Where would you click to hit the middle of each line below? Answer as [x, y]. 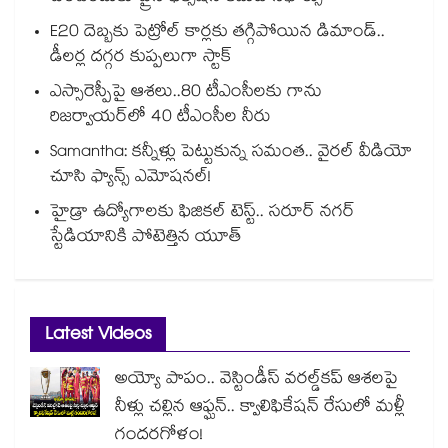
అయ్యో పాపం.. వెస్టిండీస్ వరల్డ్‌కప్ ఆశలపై [256, 381]
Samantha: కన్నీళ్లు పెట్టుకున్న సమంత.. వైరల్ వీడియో [231, 154]
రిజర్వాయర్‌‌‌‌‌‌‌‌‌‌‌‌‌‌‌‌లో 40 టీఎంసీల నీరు [163, 119]
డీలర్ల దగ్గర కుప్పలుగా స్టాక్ [141, 59]
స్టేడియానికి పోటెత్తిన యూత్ [146, 239]
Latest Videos [98, 337]
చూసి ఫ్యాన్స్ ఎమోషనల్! [130, 179]
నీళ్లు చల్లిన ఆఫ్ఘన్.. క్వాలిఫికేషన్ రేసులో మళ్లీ [260, 409]
